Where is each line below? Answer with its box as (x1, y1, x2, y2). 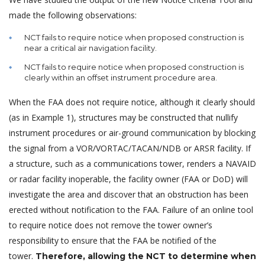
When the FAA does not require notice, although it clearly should (9, 96, 255, 108)
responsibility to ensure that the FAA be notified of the (9, 234, 216, 246)
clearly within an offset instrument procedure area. (24, 72, 217, 82)
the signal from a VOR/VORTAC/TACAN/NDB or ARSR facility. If (9, 142, 251, 154)
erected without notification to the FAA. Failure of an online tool (9, 203, 253, 215)
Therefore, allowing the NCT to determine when (35, 250, 256, 261)
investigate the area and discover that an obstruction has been (9, 188, 248, 200)
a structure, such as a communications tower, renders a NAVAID (9, 157, 256, 169)
